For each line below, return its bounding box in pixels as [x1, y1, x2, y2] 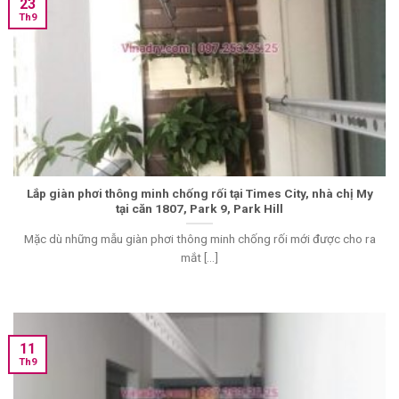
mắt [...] [181, 250, 218, 265]
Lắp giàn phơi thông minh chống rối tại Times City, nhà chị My [26, 185, 373, 200]
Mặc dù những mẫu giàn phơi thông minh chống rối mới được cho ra [23, 232, 376, 247]
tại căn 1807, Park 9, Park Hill [116, 200, 283, 216]
